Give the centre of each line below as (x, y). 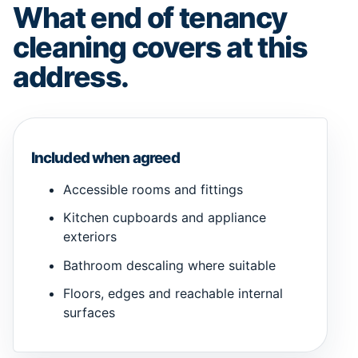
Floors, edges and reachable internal (173, 293)
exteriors (89, 237)
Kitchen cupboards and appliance (164, 218)
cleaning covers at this (160, 48)
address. (71, 77)
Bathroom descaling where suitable (169, 265)
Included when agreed (105, 157)
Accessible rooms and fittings (153, 190)
